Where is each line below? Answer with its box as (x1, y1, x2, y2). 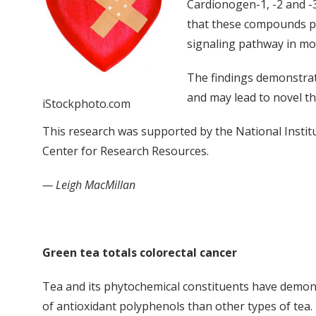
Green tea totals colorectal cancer (42, 244, 237, 260)
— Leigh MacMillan (42, 176, 135, 193)
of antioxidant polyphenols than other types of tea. (42, 298, 312, 314)
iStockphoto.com (42, 96, 130, 112)
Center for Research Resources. (42, 142, 209, 159)
